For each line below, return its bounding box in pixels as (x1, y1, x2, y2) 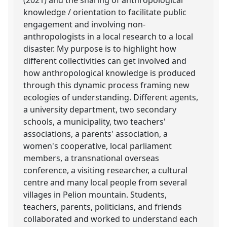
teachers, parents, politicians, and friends (23, 201, 182, 212)
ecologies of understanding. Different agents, (23, 91, 199, 103)
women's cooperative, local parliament (23, 140, 172, 152)
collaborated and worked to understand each (23, 213, 198, 224)
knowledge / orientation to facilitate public (23, 6, 187, 18)
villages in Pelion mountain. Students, (23, 188, 167, 200)
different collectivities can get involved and (23, 55, 187, 66)
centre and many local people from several (23, 176, 187, 188)
